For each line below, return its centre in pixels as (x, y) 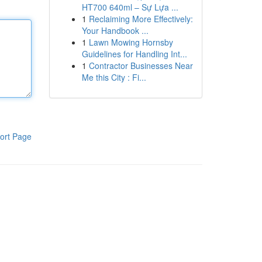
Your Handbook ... (115, 30)
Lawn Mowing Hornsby (131, 42)
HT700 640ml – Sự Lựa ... (130, 7)
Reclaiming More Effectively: (141, 19)
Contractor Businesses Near (141, 65)
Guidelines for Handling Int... (134, 54)
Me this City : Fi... (114, 77)
